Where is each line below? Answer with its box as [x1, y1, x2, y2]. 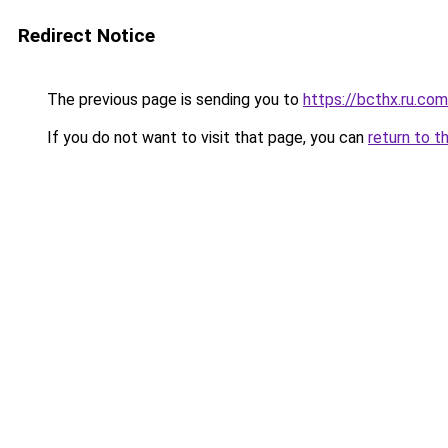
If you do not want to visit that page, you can [43, 128, 368, 147]
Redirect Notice [18, 24, 155, 47]
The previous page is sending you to [43, 90, 303, 109]
